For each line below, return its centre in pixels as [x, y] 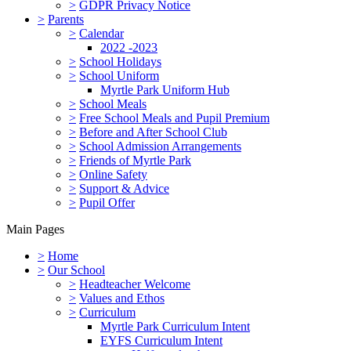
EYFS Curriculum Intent [161, 341]
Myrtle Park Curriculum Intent [175, 327]
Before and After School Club [153, 132]
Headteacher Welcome [135, 284]
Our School [76, 270]
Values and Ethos [122, 299]
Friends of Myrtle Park [135, 161]
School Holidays [120, 62]
